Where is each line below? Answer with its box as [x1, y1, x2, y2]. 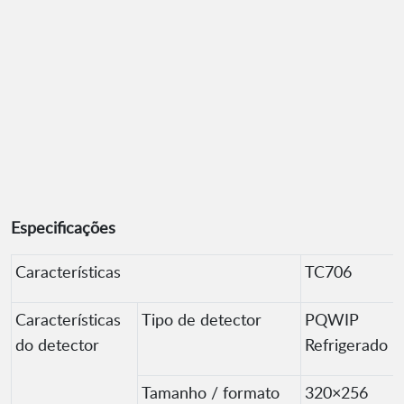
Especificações [11, 216, 115, 239]
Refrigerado [305, 334, 388, 356]
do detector [15, 334, 99, 356]
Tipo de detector [142, 308, 262, 331]
